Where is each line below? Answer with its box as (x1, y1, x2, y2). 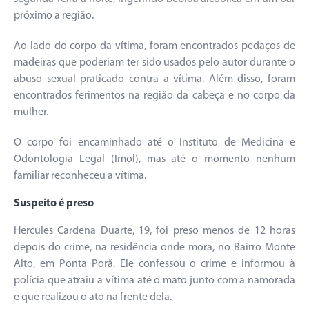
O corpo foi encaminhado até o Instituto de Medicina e (14, 137, 295, 148)
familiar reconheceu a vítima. (14, 170, 146, 181)
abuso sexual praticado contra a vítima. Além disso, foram (14, 73, 295, 85)
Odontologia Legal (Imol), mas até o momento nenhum (14, 153, 295, 165)
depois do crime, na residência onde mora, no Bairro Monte (14, 241, 295, 253)
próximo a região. (14, 10, 94, 21)
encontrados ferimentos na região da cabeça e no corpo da (14, 90, 295, 101)
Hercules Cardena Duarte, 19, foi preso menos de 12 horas (14, 225, 295, 237)
